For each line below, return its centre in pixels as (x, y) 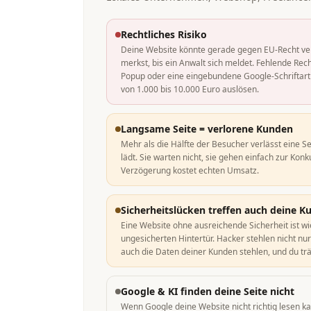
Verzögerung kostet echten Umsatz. (190, 170)
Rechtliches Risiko (164, 34)
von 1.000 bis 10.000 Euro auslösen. (190, 89)
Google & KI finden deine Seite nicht (208, 291)
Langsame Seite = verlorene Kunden (207, 129)
